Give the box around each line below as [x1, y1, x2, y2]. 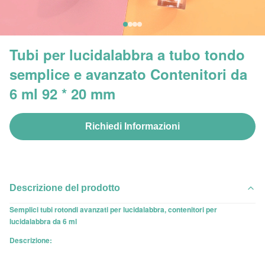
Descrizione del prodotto [9, 183, 120, 193]
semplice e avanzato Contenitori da [9, 64, 247, 84]
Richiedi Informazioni [85, 121, 180, 131]
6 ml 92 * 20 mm [9, 83, 115, 104]
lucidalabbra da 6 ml [9, 216, 77, 227]
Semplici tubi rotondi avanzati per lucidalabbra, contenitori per [9, 204, 217, 215]
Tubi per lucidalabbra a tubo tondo [9, 44, 245, 64]
